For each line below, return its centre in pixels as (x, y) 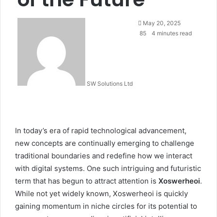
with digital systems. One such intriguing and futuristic (108, 168)
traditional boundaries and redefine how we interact (104, 156)
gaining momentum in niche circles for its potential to (106, 206)
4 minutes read (171, 33)
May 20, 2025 (162, 23)
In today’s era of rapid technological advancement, (101, 131)
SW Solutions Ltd (110, 84)
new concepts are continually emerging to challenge (105, 143)
